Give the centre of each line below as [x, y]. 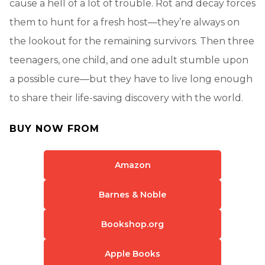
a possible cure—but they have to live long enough [131, 79]
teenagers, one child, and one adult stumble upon [129, 60]
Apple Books [132, 253]
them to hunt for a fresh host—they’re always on [125, 22]
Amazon [132, 165]
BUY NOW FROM [54, 128]
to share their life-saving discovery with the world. [126, 98]
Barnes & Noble [132, 194]
